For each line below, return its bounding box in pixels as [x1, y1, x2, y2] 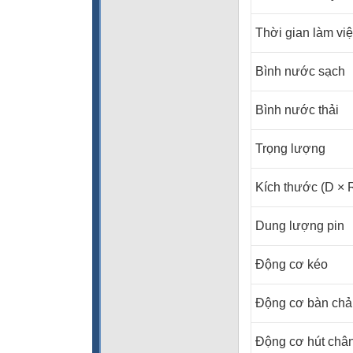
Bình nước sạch [255, 65, 345, 78]
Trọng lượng [255, 142, 325, 155]
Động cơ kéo [255, 258, 328, 271]
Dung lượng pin [255, 219, 344, 232]
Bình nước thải [255, 103, 339, 117]
